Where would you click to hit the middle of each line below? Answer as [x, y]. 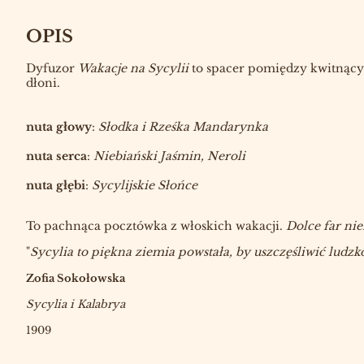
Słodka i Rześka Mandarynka [183, 127]
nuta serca [56, 156]
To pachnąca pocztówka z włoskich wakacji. [156, 226]
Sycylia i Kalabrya [76, 305]
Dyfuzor [50, 69]
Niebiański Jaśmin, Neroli [169, 156]
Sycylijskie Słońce [145, 186]
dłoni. [43, 83]
